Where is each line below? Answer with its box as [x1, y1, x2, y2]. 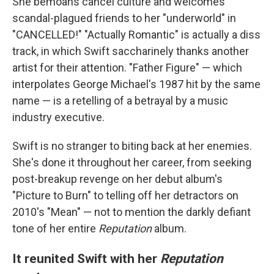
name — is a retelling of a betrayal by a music [12, 94, 228, 107]
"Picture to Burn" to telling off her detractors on [12, 189, 239, 202]
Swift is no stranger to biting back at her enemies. [12, 139, 252, 152]
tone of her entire [12, 222, 98, 235]
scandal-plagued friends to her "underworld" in [12, 12, 236, 24]
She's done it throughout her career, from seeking [12, 156, 251, 169]
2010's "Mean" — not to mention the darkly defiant [12, 206, 251, 218]
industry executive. [12, 111, 105, 124]
